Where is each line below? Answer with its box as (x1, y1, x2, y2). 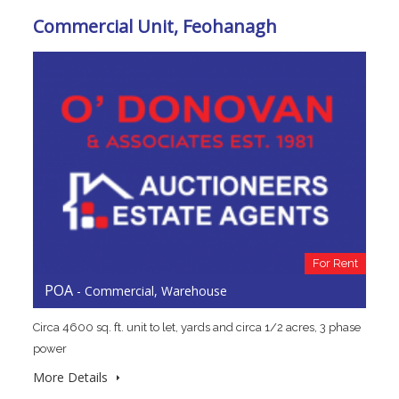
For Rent (313, 256, 358, 270)
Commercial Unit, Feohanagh (33, 13, 277, 38)
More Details (33, 368, 111, 386)
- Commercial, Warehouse (73, 281, 227, 299)
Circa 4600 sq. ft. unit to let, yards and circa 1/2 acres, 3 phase (33, 320, 361, 334)
